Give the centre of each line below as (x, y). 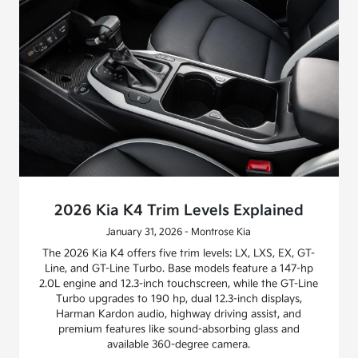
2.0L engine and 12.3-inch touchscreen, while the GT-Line (179, 284)
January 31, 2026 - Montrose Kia (179, 233)
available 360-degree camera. (179, 345)
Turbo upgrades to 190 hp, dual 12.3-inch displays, (179, 299)
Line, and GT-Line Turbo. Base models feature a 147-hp (179, 269)
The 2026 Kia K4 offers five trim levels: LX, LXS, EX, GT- (179, 254)
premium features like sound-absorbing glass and (179, 330)
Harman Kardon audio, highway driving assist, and (179, 314)
